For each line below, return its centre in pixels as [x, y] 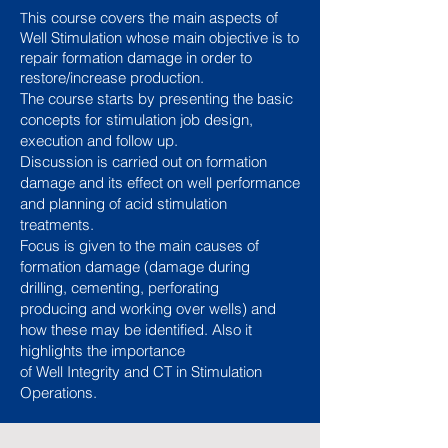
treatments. [57, 224]
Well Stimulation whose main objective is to [159, 37]
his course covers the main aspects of [153, 17]
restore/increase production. [112, 77]
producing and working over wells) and [148, 308]
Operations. [58, 392]
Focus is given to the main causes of [139, 245]
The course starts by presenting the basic [156, 98]
